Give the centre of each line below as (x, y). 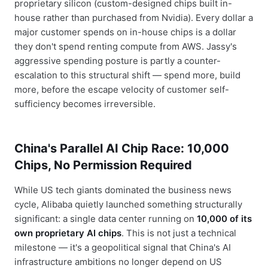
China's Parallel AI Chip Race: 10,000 (122, 148)
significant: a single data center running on (106, 219)
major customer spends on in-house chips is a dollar (125, 32)
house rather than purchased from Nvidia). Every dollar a (134, 18)
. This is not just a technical (179, 233)
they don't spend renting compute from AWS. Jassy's (126, 46)
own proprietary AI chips (68, 233)
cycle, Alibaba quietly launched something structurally (128, 204)
